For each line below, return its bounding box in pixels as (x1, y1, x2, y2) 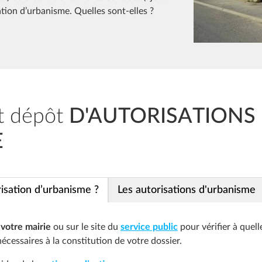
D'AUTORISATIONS (69, 106, 256, 127)
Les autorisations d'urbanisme (118, 185, 256, 195)
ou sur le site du (51, 222, 120, 232)
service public (120, 222, 178, 232)
